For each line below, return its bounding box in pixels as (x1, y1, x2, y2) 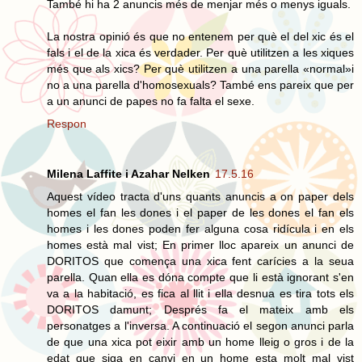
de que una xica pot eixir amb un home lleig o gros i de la (47, 335, 354, 348)
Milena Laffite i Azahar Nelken (47, 166, 210, 180)
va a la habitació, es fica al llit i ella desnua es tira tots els (47, 286, 354, 300)
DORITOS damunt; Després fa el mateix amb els (47, 302, 354, 316)
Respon (47, 116, 86, 130)
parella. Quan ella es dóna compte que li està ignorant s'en (47, 270, 354, 284)
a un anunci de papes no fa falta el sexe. (47, 94, 255, 107)
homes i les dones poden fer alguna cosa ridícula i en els (47, 221, 354, 235)
